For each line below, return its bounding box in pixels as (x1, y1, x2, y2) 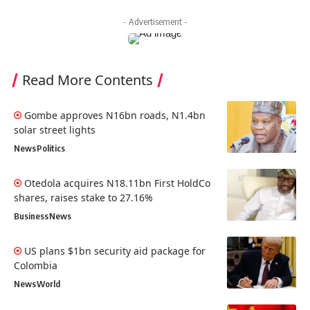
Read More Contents (22, 70, 153, 89)
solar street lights (14, 122, 95, 136)
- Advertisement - (122, 15, 188, 27)
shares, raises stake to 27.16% (14, 190, 153, 204)
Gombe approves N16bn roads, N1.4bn (24, 108, 206, 122)
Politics (37, 142, 65, 154)
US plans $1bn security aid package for (24, 244, 206, 257)
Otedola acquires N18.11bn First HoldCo (24, 176, 210, 190)
